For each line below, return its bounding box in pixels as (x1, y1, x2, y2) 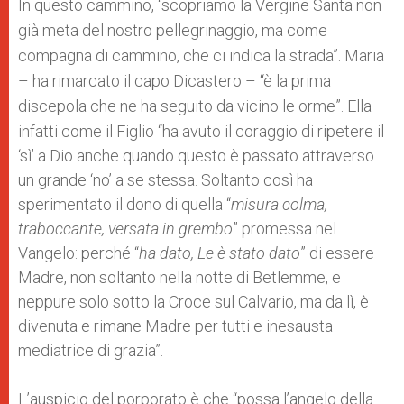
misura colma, (231, 195, 327, 214)
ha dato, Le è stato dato (139, 243, 300, 262)
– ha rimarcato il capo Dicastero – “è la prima (18, 71, 331, 90)
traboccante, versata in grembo (18, 219, 233, 238)
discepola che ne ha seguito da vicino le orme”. (18, 96, 347, 115)
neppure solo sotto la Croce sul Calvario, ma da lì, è (18, 292, 369, 311)
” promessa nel (233, 219, 336, 238)
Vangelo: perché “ (18, 243, 139, 262)
